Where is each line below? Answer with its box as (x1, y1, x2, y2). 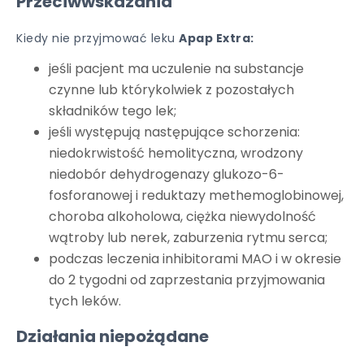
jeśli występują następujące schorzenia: (49, 123, 300, 141)
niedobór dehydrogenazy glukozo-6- (49, 165, 284, 184)
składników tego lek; (49, 102, 176, 120)
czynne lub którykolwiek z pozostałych (49, 80, 294, 99)
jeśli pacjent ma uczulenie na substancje (49, 59, 304, 78)
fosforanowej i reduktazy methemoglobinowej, (49, 186, 344, 205)
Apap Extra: (179, 30, 254, 46)
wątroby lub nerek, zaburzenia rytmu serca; (49, 228, 327, 247)
